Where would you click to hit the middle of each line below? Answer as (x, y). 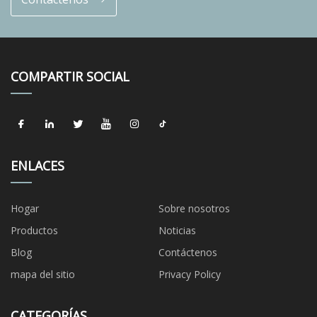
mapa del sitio (43, 274)
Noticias (177, 230)
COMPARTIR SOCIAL (70, 76)
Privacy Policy (190, 274)
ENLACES (38, 165)
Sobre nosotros (194, 208)
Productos (34, 230)
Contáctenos (188, 252)
